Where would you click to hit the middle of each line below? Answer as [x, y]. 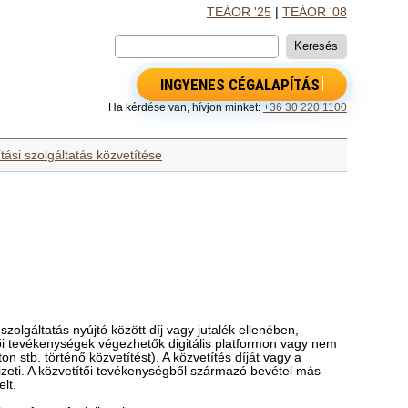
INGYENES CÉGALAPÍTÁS [240, 84]
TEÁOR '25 [239, 12]
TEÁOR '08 [314, 12]
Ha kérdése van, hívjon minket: [185, 107]
